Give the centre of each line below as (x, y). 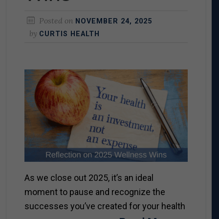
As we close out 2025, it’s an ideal (89, 177)
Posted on (56, 21)
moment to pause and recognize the (95, 192)
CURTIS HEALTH (69, 34)
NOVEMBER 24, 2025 (113, 22)
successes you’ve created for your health (105, 206)
